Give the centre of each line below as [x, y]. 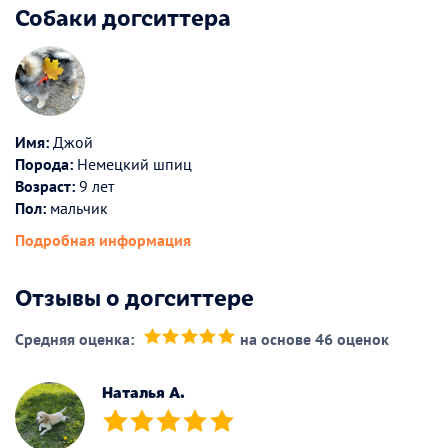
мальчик [77, 208]
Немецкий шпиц [132, 164]
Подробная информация [103, 240]
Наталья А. [143, 391]
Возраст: [45, 186]
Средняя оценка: [74, 339]
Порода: [44, 164]
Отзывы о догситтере [134, 296]
